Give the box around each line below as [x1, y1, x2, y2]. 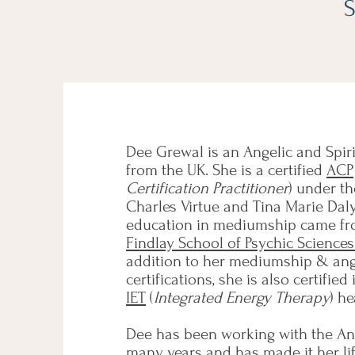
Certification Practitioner [126, 179, 288, 197]
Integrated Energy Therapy [154, 288, 330, 307]
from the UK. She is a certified [126, 161, 326, 179]
